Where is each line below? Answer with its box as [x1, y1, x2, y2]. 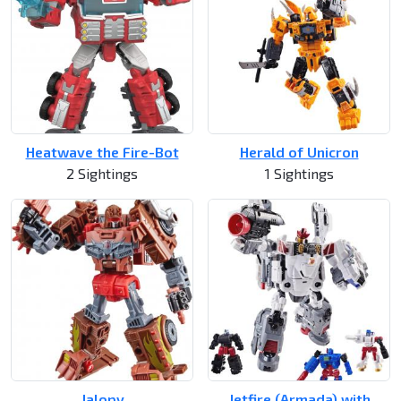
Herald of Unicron [239, 143, 359, 161]
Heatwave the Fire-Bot [25, 143, 179, 161]
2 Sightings [66, 165, 138, 183]
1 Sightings [264, 165, 334, 183]
